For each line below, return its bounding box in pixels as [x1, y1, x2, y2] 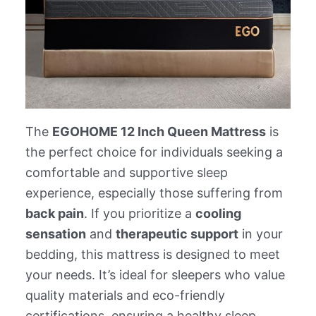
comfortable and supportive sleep [25, 165, 228, 181]
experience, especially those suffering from [25, 186, 283, 201]
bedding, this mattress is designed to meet [25, 247, 280, 262]
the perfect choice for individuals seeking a [25, 145, 283, 160]
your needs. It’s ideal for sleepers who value [25, 267, 285, 283]
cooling [195, 206, 241, 221]
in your [238, 226, 283, 242]
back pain [25, 206, 84, 221]
